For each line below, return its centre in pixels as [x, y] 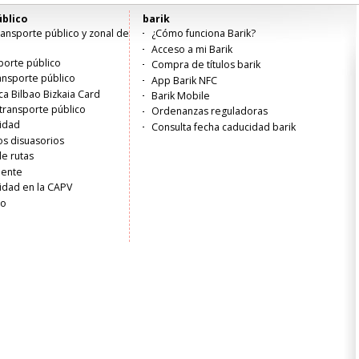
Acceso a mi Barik [192, 49]
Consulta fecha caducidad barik [224, 127]
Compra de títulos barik [206, 65]
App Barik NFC [185, 80]
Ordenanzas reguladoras [210, 111]
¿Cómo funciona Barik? [204, 34]
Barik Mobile [181, 96]
